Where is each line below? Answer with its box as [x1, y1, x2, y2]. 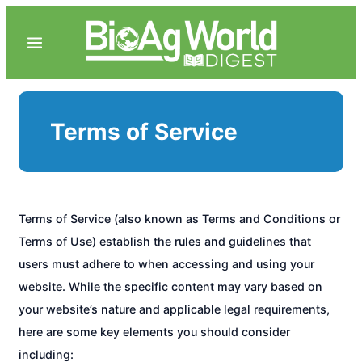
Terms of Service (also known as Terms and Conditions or [19, 212, 340, 226]
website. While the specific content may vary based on [19, 280, 322, 294]
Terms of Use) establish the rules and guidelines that [19, 234, 311, 249]
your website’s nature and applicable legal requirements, [19, 302, 330, 317]
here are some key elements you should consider [19, 325, 290, 339]
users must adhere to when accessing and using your [19, 257, 314, 271]
